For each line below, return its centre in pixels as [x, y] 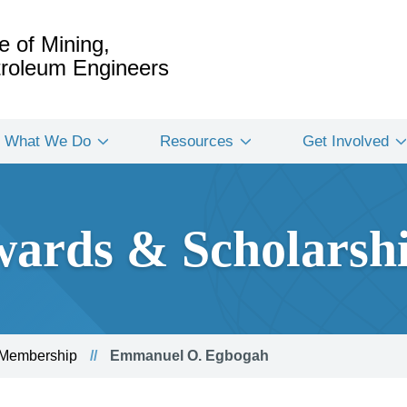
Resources [197, 141]
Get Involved [346, 141]
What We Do [48, 141]
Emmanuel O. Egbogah [188, 356]
